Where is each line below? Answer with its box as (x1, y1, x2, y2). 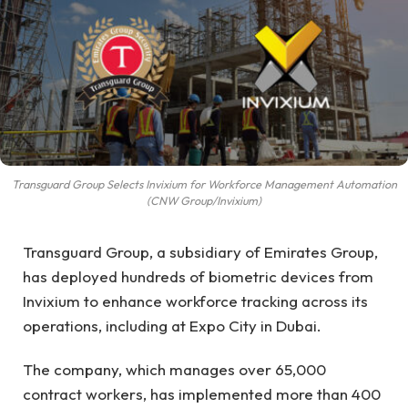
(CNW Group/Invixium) (147, 193, 261, 209)
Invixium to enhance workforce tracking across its (23, 291, 368, 311)
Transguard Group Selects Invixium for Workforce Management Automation (11, 177, 397, 192)
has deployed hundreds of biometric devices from (23, 267, 373, 287)
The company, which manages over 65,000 (23, 359, 326, 379)
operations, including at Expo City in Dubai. (23, 316, 321, 336)
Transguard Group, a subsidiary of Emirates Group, (23, 242, 378, 262)
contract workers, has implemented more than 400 (23, 383, 381, 403)
